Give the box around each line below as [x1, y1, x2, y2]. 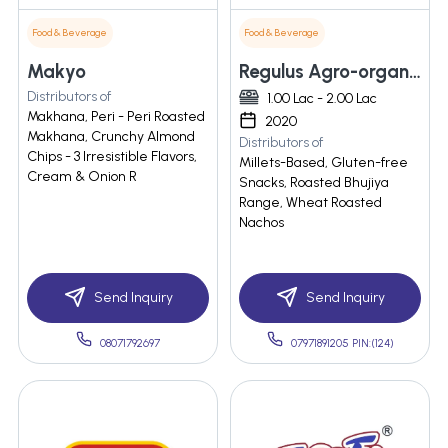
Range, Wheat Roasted [239, 194, 382, 212]
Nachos [239, 214, 284, 232]
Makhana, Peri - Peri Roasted [27, 108, 205, 126]
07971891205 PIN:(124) [290, 337, 394, 351]
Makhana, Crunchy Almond [27, 128, 195, 146]
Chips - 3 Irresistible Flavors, [27, 148, 197, 166]
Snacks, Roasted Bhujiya [239, 174, 389, 192]
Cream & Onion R [27, 168, 137, 186]
